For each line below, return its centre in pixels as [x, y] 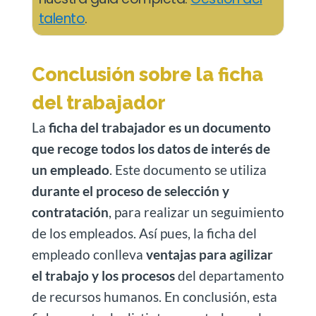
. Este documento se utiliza [188, 169]
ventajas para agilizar [209, 254]
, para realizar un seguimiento [196, 212]
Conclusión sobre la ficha [147, 74]
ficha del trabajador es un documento [159, 127]
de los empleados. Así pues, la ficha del [144, 233]
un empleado [70, 169]
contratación [70, 212]
